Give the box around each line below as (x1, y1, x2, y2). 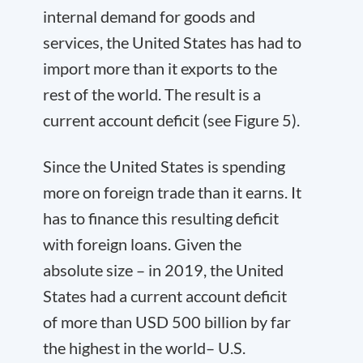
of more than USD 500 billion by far (43, 312, 291, 331)
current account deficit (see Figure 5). (43, 110, 300, 130)
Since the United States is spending (43, 156, 285, 176)
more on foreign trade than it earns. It (43, 182, 301, 202)
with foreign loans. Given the (43, 234, 241, 254)
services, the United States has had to (43, 32, 301, 52)
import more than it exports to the (43, 58, 277, 78)
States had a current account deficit (43, 286, 287, 305)
